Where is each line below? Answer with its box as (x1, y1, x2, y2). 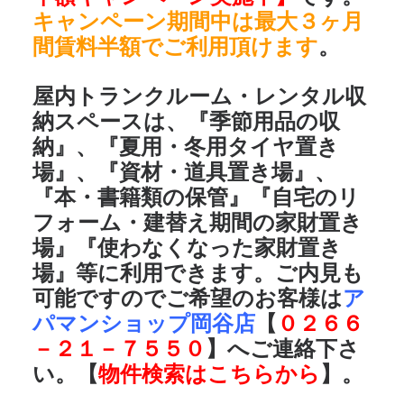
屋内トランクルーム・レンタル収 (32, 84, 366, 108)
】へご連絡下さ (206, 336, 360, 361)
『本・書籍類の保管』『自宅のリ (32, 185, 360, 209)
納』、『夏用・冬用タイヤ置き (32, 134, 339, 159)
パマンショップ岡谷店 (32, 311, 255, 335)
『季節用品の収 (188, 109, 340, 133)
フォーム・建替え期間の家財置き (32, 210, 363, 234)
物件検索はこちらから (98, 362, 320, 386)
